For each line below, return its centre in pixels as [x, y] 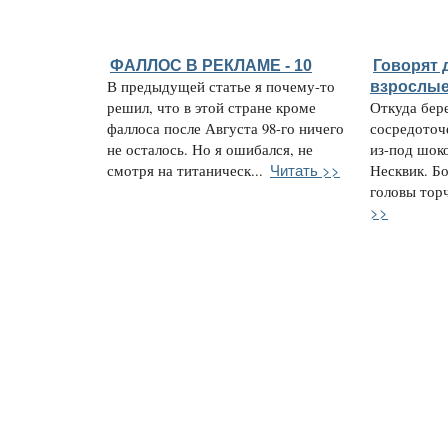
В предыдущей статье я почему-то [221, 86]
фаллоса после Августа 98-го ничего [225, 128]
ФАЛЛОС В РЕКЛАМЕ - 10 [211, 64]
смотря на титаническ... [185, 170]
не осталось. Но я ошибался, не [210, 149]
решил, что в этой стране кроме [211, 107]
